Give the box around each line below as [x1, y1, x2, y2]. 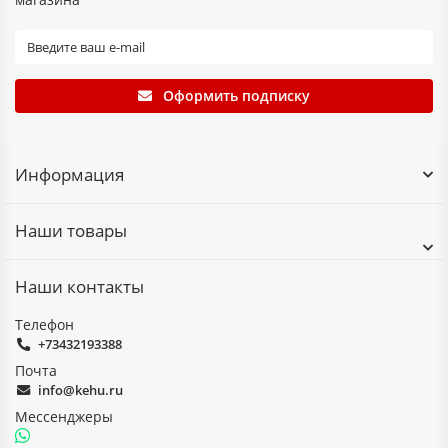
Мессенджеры [15, 407, 113, 426]
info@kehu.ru [37, 381, 123, 399]
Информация [15, 163, 124, 186]
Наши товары [15, 219, 127, 242]
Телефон [15, 315, 74, 334]
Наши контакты [15, 275, 144, 298]
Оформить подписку [163, 86, 310, 105]
